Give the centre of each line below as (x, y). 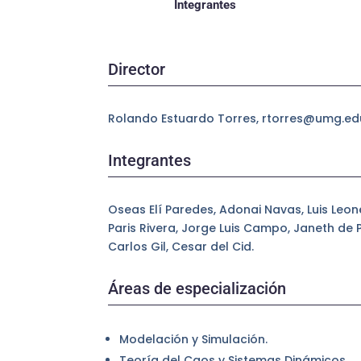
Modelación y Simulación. (194, 340)
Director (137, 69)
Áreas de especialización (197, 288)
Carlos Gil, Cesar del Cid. (181, 247)
